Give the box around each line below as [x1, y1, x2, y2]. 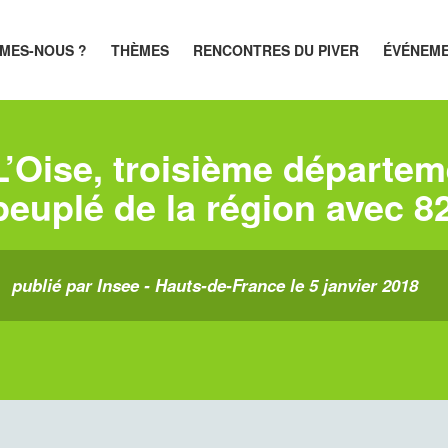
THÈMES [111, 40, 170, 60]
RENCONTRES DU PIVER [193, 40, 360, 60]
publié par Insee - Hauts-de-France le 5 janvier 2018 [12, 273, 418, 297]
